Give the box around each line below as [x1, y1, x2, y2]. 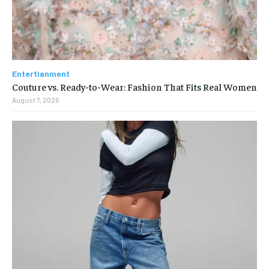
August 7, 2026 [12, 95, 59, 104]
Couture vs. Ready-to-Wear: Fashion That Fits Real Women [12, 80, 257, 93]
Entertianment [12, 68, 70, 79]
